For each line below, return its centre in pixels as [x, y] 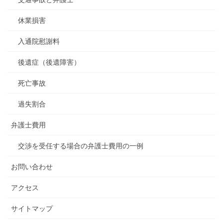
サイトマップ [32, 208]
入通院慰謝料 [39, 41]
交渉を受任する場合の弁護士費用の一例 [81, 146]
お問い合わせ [32, 167]
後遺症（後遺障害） [49, 62]
